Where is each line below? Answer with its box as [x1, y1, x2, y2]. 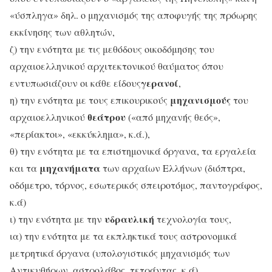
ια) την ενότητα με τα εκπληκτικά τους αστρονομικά [10, 229, 237, 243]
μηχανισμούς [170, 93, 231, 107]
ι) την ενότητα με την [10, 212, 104, 226]
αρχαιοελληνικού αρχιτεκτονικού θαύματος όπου [10, 59, 223, 73]
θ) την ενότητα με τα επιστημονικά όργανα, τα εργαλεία [10, 144, 256, 158]
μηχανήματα [39, 161, 100, 175]
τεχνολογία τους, [154, 212, 231, 226]
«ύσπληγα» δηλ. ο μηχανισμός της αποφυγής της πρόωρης [10, 8, 257, 22]
